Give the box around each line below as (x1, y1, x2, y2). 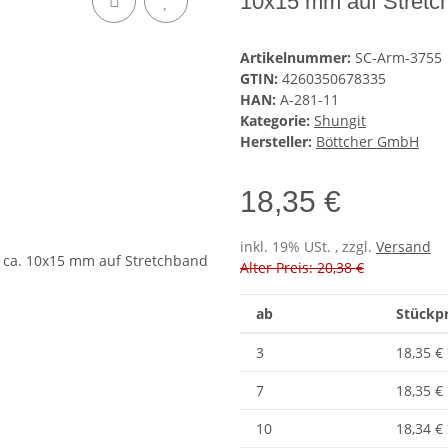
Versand (376, 237, 431, 257)
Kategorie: (240, 111, 314, 131)
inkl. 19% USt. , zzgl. (240, 237, 376, 257)
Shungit (314, 111, 366, 131)
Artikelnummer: (240, 48, 355, 68)
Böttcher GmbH (316, 132, 419, 152)
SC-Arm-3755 (355, 48, 442, 68)
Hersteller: (240, 132, 312, 152)
